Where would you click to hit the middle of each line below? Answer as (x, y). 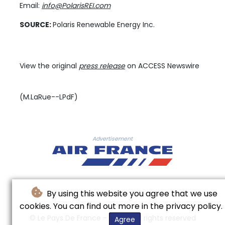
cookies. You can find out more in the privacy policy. (121, 206)
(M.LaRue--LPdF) (49, 97)
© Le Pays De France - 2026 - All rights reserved (113, 218)
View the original (49, 66)
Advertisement (113, 139)
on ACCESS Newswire (162, 66)
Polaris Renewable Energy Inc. (104, 25)
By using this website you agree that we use (131, 194)
